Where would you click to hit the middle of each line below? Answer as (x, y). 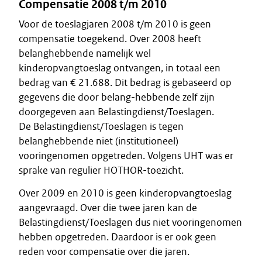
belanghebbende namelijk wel (85, 53)
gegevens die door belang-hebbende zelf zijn (117, 97)
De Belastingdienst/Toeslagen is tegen (101, 126)
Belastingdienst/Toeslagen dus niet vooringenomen (130, 222)
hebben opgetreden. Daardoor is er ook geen (118, 237)
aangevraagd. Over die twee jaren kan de (108, 208)
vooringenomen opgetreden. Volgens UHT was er (126, 156)
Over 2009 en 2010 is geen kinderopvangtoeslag (125, 193)
